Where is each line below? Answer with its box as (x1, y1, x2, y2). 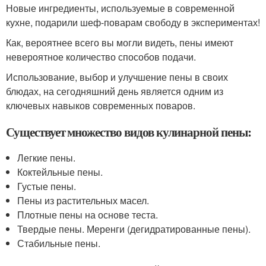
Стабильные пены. (17, 236, 101, 250)
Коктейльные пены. (17, 164, 103, 179)
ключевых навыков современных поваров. (6, 98, 195, 112)
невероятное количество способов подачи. (6, 49, 196, 64)
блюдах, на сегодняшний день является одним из (6, 84, 223, 98)
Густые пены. (17, 179, 77, 193)
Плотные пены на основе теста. (17, 207, 159, 221)
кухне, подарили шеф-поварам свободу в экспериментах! (6, 15, 260, 29)
